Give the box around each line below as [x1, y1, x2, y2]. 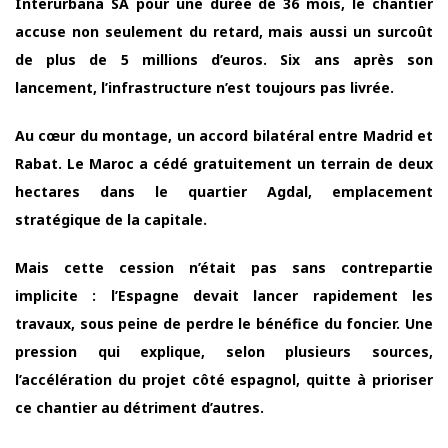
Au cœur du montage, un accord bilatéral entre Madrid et [15, 125, 433, 145]
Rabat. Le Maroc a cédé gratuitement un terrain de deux [15, 153, 433, 173]
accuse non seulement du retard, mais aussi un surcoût [15, 21, 433, 41]
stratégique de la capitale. [15, 209, 207, 229]
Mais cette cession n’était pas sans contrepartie [15, 257, 433, 277]
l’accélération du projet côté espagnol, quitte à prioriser [15, 369, 433, 389]
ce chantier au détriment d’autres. [15, 397, 264, 417]
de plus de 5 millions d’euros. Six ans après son [15, 49, 433, 69]
